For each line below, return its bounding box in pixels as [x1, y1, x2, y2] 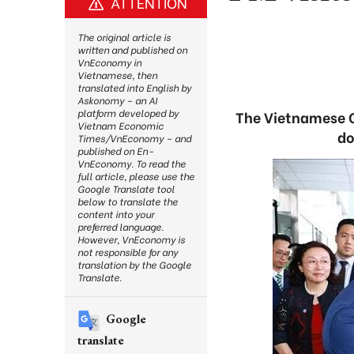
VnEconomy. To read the [77, 156, 186, 170]
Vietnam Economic [77, 119, 164, 132]
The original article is [77, 30, 171, 43]
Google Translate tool [77, 182, 175, 195]
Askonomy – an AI [77, 93, 157, 107]
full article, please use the [77, 169, 194, 183]
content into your [77, 207, 154, 220]
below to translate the [77, 194, 178, 208]
